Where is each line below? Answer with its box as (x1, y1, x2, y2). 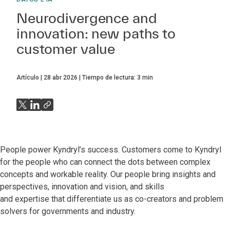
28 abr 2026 (44, 74, 78, 81)
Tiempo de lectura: (82, 74, 137, 81)
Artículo (16, 74, 39, 81)
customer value (16, 41, 116, 56)
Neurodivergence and (16, 10, 157, 26)
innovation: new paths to (16, 25, 176, 41)
